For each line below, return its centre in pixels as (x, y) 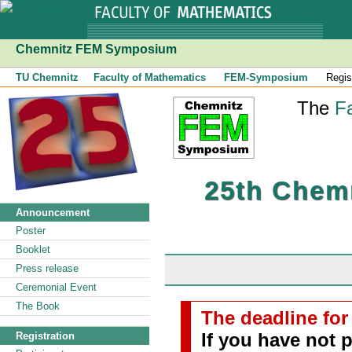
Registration (45, 336)
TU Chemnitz (47, 77)
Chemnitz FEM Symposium (96, 49)
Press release (47, 268)
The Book (38, 306)
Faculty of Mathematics (150, 77)
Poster (31, 231)
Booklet (33, 249)
